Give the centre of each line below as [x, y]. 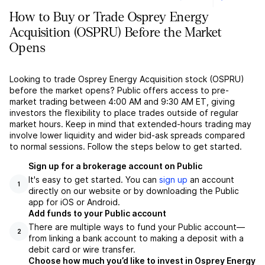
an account [211, 180]
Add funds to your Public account [97, 214]
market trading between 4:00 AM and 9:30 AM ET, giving [122, 102]
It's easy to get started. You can [94, 180]
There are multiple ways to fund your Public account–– [137, 227]
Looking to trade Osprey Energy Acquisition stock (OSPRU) [127, 79]
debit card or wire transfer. [82, 250]
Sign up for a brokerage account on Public [115, 166]
